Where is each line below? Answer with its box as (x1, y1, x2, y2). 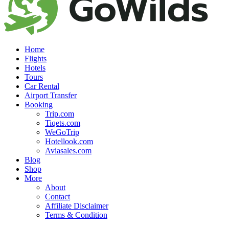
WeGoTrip (45, 128, 79, 137)
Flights (25, 54, 47, 63)
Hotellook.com (45, 137, 93, 146)
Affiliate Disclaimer (45, 201, 108, 211)
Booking (25, 100, 53, 109)
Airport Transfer (25, 91, 77, 100)
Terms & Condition (45, 211, 107, 220)
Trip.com (45, 109, 74, 119)
